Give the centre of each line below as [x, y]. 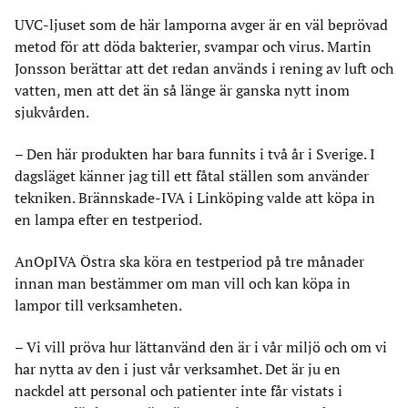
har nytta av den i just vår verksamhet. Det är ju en [178, 369]
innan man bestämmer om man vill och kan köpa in [183, 283]
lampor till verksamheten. [98, 305]
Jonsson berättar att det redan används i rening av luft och [204, 68]
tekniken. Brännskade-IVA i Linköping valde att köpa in [195, 198]
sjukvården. [52, 112]
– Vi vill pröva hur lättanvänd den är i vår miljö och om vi [201, 347]
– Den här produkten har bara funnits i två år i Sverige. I [195, 154]
